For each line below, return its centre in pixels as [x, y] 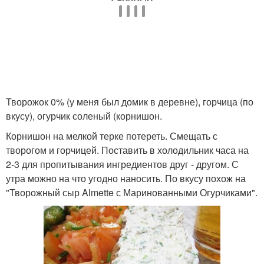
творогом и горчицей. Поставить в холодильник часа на [127, 150]
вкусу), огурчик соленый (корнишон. [84, 116]
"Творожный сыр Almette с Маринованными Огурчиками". [132, 192]
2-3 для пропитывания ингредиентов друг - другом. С [122, 164]
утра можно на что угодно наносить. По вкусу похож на [126, 178]
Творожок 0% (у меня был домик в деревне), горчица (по [130, 102]
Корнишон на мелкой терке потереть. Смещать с [112, 136]
